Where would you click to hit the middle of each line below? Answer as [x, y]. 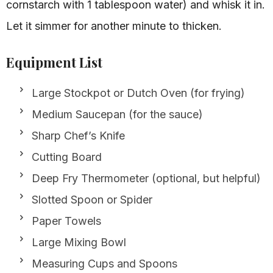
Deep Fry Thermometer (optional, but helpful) [146, 178]
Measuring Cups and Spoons [105, 263]
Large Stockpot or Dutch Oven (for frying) [138, 93]
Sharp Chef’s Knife [78, 135]
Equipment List [54, 62]
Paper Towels [66, 221]
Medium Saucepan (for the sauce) [117, 114]
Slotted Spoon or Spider [92, 199]
